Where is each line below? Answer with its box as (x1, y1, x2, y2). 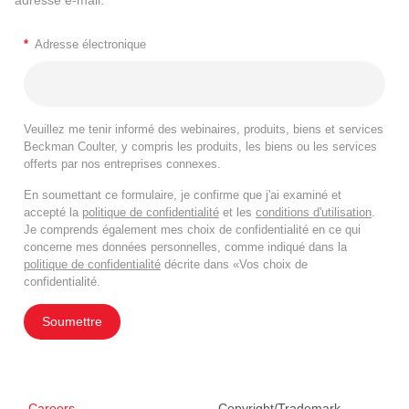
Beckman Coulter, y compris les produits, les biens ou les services (24, 139, 377, 153)
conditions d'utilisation (256, 204, 372, 219)
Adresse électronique (35, 37, 146, 52)
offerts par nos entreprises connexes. (24, 156, 221, 171)
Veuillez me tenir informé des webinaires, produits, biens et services (24, 121, 383, 136)
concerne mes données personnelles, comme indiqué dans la (24, 239, 347, 254)
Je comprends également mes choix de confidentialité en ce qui (24, 222, 361, 236)
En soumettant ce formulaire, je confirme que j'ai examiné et (24, 187, 341, 202)
